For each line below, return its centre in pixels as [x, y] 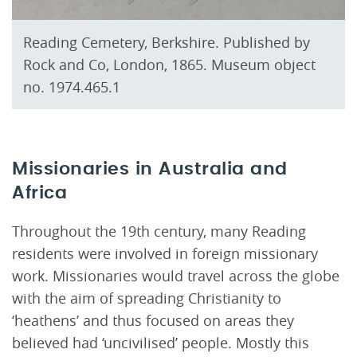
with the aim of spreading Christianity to [147, 298]
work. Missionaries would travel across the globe [176, 275]
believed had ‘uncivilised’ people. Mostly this [161, 342]
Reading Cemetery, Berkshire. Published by [167, 43]
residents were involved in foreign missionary [165, 253]
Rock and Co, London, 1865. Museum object [169, 65]
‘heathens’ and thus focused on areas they [153, 320]
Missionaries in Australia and [150, 169]
